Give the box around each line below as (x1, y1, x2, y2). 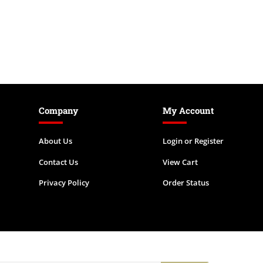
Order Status (163, 177, 210, 188)
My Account (163, 104, 214, 116)
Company (39, 104, 78, 116)
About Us (39, 136, 72, 146)
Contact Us (39, 156, 78, 167)
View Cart (163, 156, 198, 167)
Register (194, 136, 224, 146)
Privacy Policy (39, 177, 89, 188)
